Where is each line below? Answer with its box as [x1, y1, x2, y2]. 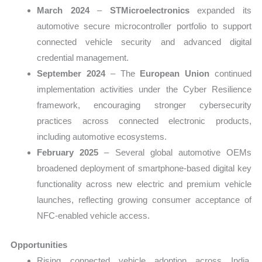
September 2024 [37, 68, 106, 79]
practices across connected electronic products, [37, 116, 251, 126]
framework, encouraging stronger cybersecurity [37, 100, 251, 111]
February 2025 [37, 147, 99, 158]
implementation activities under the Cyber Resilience [37, 84, 251, 95]
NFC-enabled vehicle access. [37, 211, 150, 221]
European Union [140, 68, 209, 79]
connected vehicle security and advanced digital [37, 37, 251, 47]
